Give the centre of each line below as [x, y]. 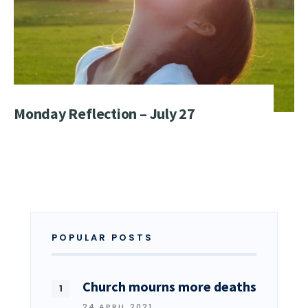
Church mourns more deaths [169, 286]
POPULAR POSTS [102, 237]
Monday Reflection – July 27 [105, 113]
